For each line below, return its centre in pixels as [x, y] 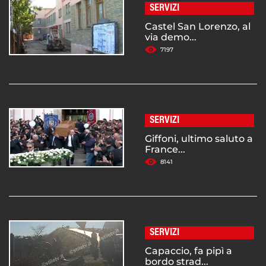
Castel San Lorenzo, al [198, 27]
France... [165, 150]
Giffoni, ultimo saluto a [199, 139]
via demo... [171, 37]
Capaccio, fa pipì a [189, 251]
